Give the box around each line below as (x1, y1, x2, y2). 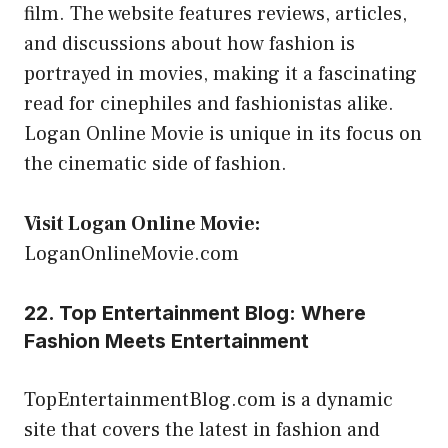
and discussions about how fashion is (24, 30, 355, 57)
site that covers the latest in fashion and (24, 416, 380, 443)
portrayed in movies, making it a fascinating (24, 60, 417, 87)
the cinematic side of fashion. (24, 150, 287, 177)
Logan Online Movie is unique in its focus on (24, 120, 422, 147)
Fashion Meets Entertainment (24, 328, 309, 353)
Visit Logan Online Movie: (24, 210, 260, 237)
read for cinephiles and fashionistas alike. (24, 90, 394, 117)
